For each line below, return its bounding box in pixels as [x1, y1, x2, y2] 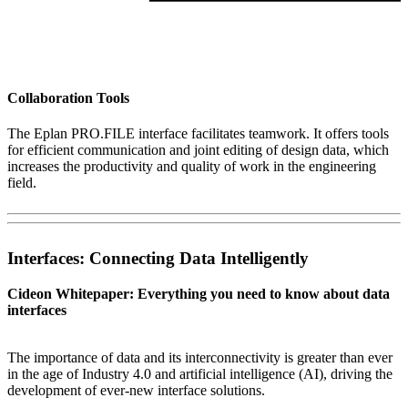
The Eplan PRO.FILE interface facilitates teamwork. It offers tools [7, 126, 389, 142]
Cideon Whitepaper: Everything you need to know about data [7, 285, 390, 301]
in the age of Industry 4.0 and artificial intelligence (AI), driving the [7, 365, 393, 382]
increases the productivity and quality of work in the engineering [7, 158, 376, 175]
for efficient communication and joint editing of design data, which [7, 142, 389, 158]
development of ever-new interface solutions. [7, 382, 265, 398]
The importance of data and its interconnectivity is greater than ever [7, 349, 393, 365]
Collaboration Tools [7, 90, 129, 107]
